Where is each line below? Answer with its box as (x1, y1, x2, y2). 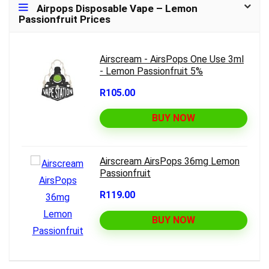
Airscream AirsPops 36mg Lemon (100, 155, 240, 167)
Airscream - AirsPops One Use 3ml (100, 53, 244, 65)
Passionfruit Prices (19, 13, 110, 25)
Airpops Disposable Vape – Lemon (37, 2, 198, 14)
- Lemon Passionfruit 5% (100, 65, 203, 77)
